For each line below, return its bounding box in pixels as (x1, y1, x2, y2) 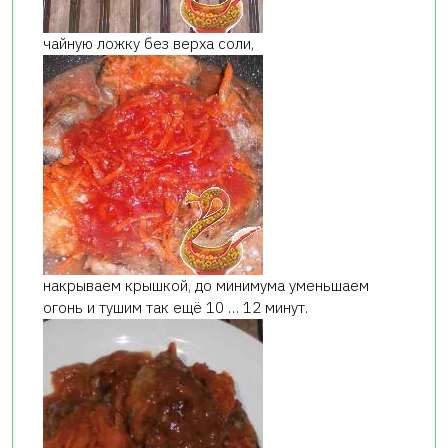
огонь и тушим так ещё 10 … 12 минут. (43, 298, 308, 318)
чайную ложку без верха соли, (43, 34, 254, 54)
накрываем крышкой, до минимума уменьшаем (43, 276, 369, 296)
